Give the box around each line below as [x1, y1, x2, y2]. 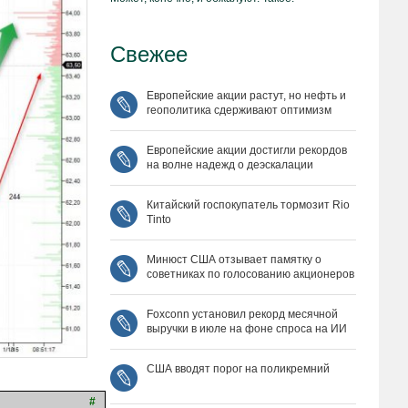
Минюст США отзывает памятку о [147, 253, 321, 266]
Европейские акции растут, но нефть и [147, 89, 346, 102]
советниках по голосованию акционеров [147, 268, 354, 280]
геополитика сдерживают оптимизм [147, 104, 331, 117]
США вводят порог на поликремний [147, 362, 330, 375]
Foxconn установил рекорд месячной [147, 308, 338, 321]
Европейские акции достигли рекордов [147, 144, 347, 157]
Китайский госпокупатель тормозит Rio [147, 199, 350, 211]
